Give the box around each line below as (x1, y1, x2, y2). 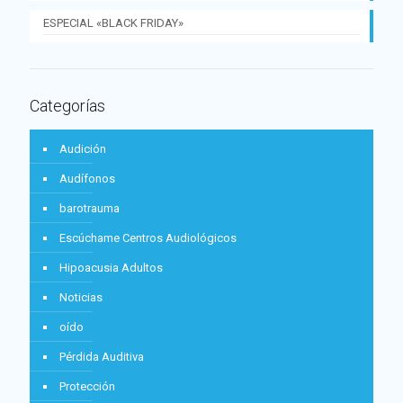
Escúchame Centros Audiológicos (59, 230, 237, 245)
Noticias (59, 290, 103, 304)
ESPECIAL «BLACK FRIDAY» (43, 15, 184, 30)
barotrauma (59, 201, 120, 215)
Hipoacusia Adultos (59, 260, 163, 274)
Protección (59, 379, 115, 393)
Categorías (30, 95, 105, 115)
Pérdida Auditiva (59, 349, 144, 363)
